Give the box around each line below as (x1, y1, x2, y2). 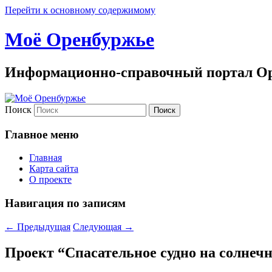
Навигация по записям (5, 196, 126, 209)
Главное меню (5, 127, 79, 141)
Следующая (73, 221, 124, 232)
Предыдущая (15, 221, 70, 232)
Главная (29, 152, 62, 163)
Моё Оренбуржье (5, 29, 154, 51)
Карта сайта (29, 163, 78, 174)
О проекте (29, 174, 72, 185)
